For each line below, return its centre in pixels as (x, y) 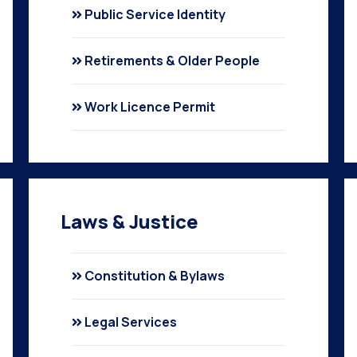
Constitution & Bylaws (154, 276)
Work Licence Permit (149, 107)
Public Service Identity (155, 14)
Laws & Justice (129, 221)
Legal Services (130, 322)
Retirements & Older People (172, 61)
